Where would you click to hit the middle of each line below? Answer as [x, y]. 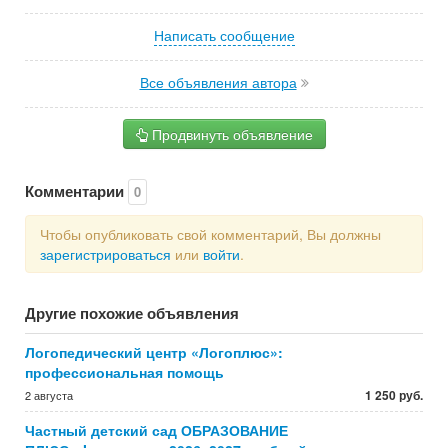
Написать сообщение [224, 35]
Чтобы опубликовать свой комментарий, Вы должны [210, 234]
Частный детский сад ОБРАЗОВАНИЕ [156, 430]
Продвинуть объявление [230, 134]
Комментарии [76, 191]
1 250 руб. [394, 395]
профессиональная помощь [124, 372]
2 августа [49, 395]
